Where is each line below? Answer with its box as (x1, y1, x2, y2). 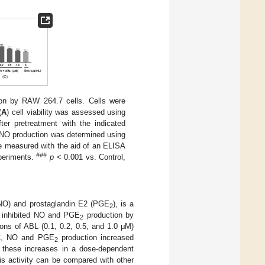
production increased (57, 233, 134, 243)
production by (83, 211, 134, 220)
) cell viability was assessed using (7, 107, 126, 117)
